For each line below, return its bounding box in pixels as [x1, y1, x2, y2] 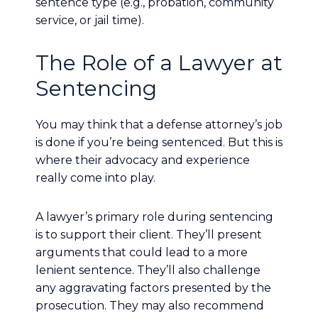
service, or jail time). [35, 13, 144, 27]
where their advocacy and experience [35, 153, 250, 167]
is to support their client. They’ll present [35, 228, 262, 241]
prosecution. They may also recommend [35, 299, 264, 312]
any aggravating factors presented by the [35, 281, 271, 295]
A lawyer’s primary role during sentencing [35, 210, 273, 224]
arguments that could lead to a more [35, 246, 248, 259]
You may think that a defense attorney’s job [35, 118, 283, 131]
